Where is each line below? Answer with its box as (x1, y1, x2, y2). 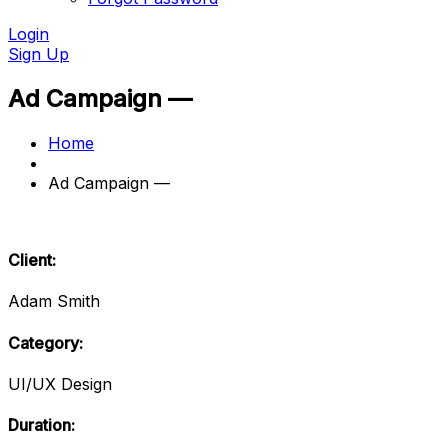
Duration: (8, 415, 75, 436)
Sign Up (8, 44, 69, 64)
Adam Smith (8, 291, 100, 312)
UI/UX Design (8, 373, 112, 394)
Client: (8, 250, 56, 271)
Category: (8, 332, 83, 353)
